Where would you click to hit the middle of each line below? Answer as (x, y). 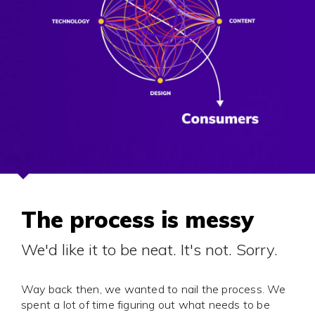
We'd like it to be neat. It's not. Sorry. (149, 250)
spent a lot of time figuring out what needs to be (146, 305)
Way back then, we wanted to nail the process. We (154, 289)
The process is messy (137, 220)
